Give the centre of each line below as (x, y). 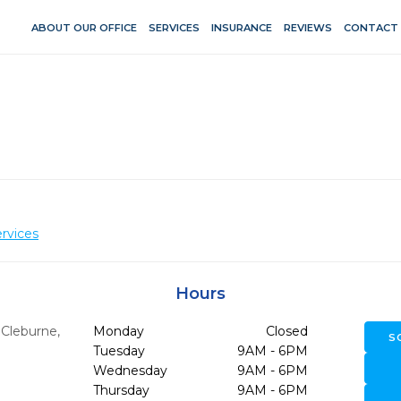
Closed (286, 331)
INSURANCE (241, 27)
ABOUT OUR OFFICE (84, 27)
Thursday (121, 390)
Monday (118, 331)
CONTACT (371, 27)
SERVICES (174, 27)
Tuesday (119, 351)
